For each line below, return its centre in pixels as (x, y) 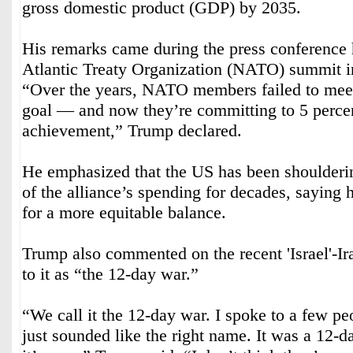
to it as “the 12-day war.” (110, 274)
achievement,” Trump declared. (132, 130)
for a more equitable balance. (124, 212)
